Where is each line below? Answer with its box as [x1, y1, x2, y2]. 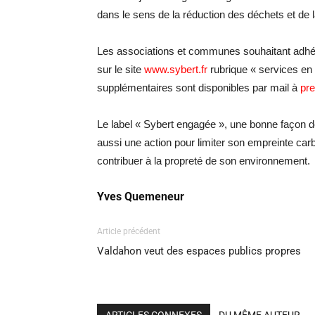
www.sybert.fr [144, 63, 207, 75]
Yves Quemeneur [97, 190, 184, 203]
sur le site [97, 63, 144, 75]
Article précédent [97, 226, 160, 236]
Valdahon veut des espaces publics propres [97, 245, 301, 257]
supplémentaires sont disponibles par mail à [97, 82, 300, 94]
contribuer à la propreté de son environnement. [97, 155, 310, 167]
